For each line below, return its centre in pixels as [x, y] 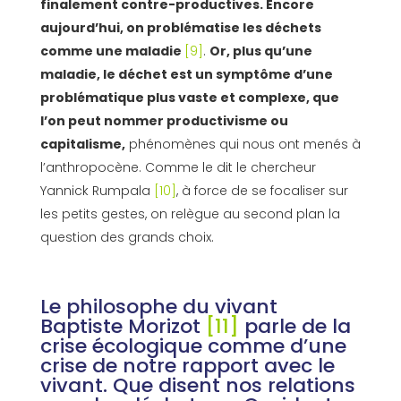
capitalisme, [82, 145]
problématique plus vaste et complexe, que [189, 98]
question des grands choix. [127, 238]
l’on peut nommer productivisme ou [164, 121]
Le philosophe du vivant [158, 307]
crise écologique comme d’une [193, 346]
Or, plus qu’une [260, 51]
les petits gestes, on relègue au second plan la [190, 214]
